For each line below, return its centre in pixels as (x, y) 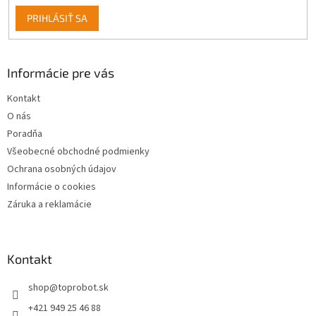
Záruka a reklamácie (49, 204)
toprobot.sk (83, 287)
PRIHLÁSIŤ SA (57, 18)
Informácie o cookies (51, 187)
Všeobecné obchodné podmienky (78, 151)
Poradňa (25, 134)
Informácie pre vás (61, 72)
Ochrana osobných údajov (62, 169)
